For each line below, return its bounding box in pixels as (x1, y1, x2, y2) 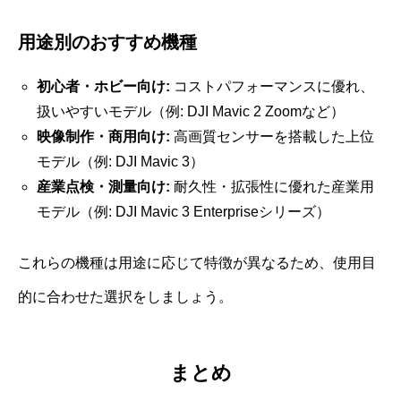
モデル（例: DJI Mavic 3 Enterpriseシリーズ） (36, 203, 330, 219)
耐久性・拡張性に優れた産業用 (169, 178, 374, 194)
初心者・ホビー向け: (36, 78, 170, 94)
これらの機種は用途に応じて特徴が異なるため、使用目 (18, 254, 376, 270)
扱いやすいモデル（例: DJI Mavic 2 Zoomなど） (36, 103, 345, 119)
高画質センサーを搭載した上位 (169, 128, 374, 144)
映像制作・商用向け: (36, 128, 170, 144)
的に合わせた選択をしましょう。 (18, 288, 233, 304)
